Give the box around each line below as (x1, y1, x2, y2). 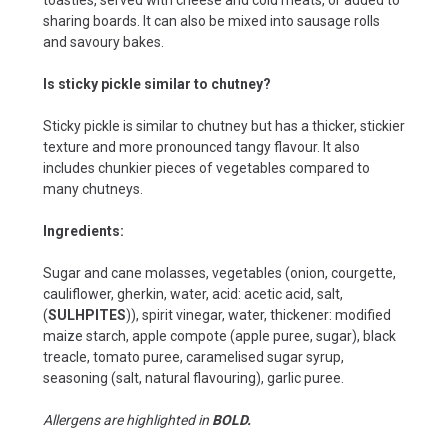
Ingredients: (43, 222, 124, 239)
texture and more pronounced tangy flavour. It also (43, 138, 360, 155)
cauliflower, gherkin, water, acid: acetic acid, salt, (43, 285, 343, 302)
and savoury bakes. (43, 33, 164, 50)
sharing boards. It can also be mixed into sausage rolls (43, 12, 380, 29)
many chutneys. (43, 180, 143, 197)
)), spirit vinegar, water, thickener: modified (126, 306, 391, 323)
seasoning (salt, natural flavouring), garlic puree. (43, 369, 347, 386)
